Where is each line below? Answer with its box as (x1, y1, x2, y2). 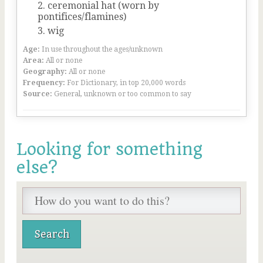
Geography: (23, 68, 67, 76)
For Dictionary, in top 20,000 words (67, 79, 186, 87)
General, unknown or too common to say (54, 90, 191, 98)
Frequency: (23, 79, 65, 87)
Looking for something (16, 140, 203, 159)
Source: (23, 90, 52, 98)
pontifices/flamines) (38, 11, 126, 22)
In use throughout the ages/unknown (42, 45, 163, 53)
